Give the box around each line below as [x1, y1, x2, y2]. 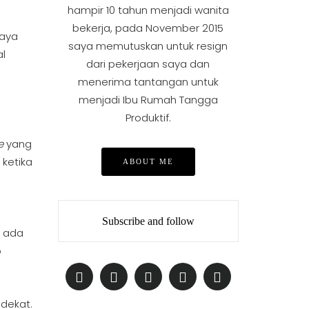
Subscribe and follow [101, 215, 195, 227]
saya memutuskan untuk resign [68, 38, 228, 53]
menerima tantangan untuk [77, 74, 219, 89]
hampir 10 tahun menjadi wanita [67, 2, 229, 17]
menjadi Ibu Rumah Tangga [78, 92, 218, 107]
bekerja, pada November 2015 [72, 20, 224, 35]
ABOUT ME [122, 157, 174, 166]
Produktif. [125, 110, 171, 125]
